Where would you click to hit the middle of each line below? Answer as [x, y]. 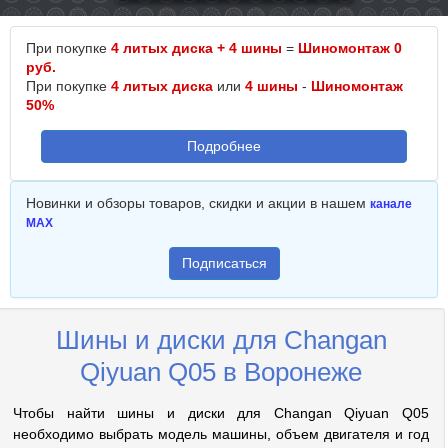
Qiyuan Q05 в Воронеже [221, 372]
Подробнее [224, 146]
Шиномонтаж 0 [350, 48]
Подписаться [224, 263]
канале [391, 204]
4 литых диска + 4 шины [196, 48]
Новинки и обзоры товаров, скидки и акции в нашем [198, 203]
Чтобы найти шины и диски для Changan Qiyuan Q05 [221, 413]
